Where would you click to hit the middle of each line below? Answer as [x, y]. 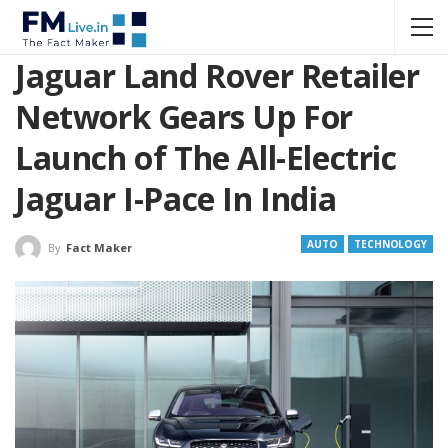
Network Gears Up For [184, 116]
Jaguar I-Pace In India [176, 198]
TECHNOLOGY [390, 244]
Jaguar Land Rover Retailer [217, 75]
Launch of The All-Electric [206, 157]
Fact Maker [99, 248]
